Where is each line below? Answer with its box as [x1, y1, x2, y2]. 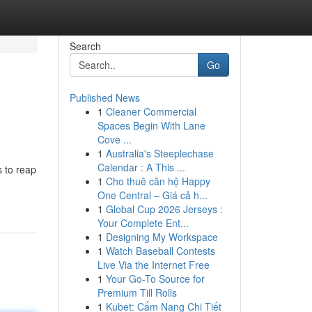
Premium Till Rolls [97, 286, 177, 299]
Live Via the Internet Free [97, 258, 210, 272]
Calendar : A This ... [97, 160, 185, 174]
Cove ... [97, 132, 132, 146]
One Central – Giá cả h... [97, 188, 208, 202]
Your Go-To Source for [105, 272, 205, 286]
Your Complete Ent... [97, 216, 189, 230]
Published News [69, 91, 140, 104]
